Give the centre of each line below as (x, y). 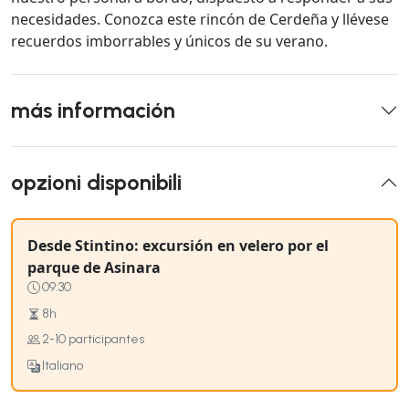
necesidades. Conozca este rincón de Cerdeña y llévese (200, 20)
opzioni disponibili (96, 183)
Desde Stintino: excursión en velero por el (178, 246)
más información (93, 111)
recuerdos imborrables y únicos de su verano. (169, 42)
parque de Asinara (94, 268)
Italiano (63, 365)
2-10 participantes (93, 340)
